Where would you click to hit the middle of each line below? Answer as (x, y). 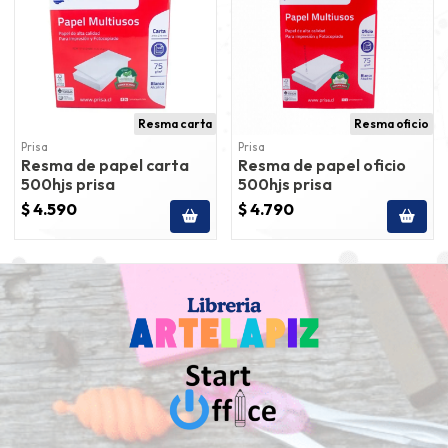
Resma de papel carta (105, 164)
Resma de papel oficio (322, 164)
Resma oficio (391, 123)
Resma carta (175, 123)
